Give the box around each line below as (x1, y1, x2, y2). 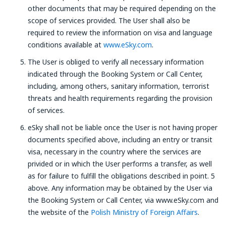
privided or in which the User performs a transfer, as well (28, 159, 212, 168)
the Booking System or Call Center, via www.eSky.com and (28, 195, 218, 205)
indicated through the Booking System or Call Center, (28, 69, 203, 79)
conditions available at (28, 40, 103, 49)
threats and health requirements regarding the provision (28, 93, 212, 103)
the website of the (28, 207, 91, 217)
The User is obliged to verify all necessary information (28, 57, 204, 67)
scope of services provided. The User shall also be (28, 16, 190, 25)
